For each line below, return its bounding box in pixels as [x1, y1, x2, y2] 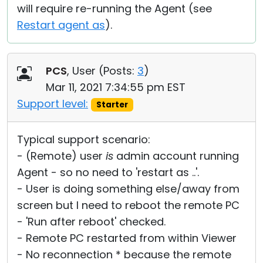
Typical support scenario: [17, 132, 150, 147]
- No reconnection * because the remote [17, 247, 231, 262]
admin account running [113, 149, 239, 163]
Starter [96, 99, 128, 110]
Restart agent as [17, 18, 105, 32]
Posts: [103, 63, 134, 78]
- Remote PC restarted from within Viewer [17, 231, 237, 245]
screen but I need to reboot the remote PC [17, 198, 240, 213]
